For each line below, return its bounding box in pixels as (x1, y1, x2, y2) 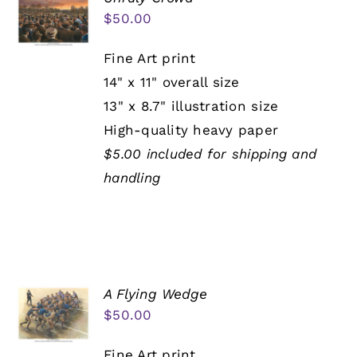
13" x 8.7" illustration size (104, 98, 279, 115)
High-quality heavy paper (104, 122, 279, 139)
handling (104, 170, 161, 186)
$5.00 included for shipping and (104, 146, 317, 163)
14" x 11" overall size (104, 74, 240, 91)
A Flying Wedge (104, 286, 208, 303)
